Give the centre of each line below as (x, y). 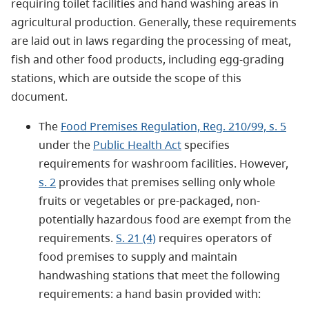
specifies (206, 144)
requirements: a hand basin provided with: (150, 293)
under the (66, 144)
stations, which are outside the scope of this (126, 78)
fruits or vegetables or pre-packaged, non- (149, 200)
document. (39, 96)
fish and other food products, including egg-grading (148, 59)
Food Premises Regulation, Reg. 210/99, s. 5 (173, 126)
